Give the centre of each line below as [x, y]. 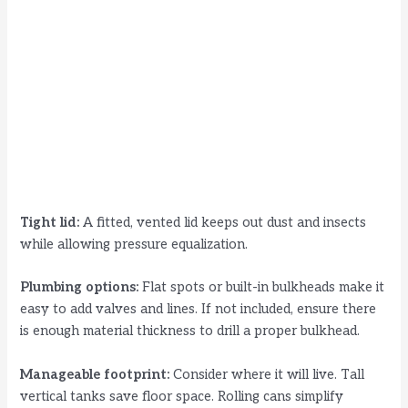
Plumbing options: [80, 288]
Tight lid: [50, 222]
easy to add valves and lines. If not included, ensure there [199, 310]
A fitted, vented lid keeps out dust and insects [223, 222]
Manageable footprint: [95, 374]
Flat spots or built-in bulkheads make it [262, 288]
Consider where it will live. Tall [267, 374]
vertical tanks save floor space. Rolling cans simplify [182, 396]
